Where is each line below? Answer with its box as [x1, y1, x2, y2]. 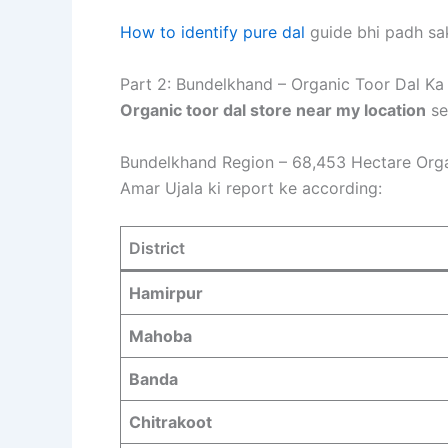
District [129, 238, 185, 259]
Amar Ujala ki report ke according [120, 177, 378, 198]
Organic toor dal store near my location [120, 99, 426, 120]
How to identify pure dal [120, 22, 305, 43]
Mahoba [129, 326, 192, 347]
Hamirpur [129, 283, 203, 304]
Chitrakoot [129, 412, 212, 433]
